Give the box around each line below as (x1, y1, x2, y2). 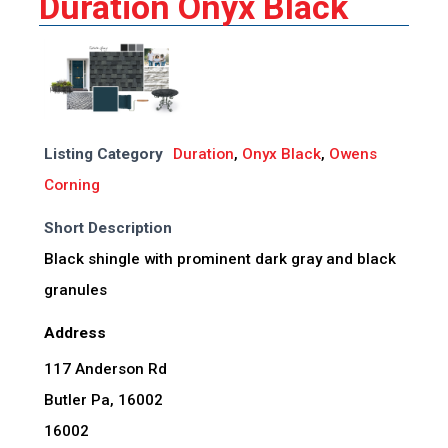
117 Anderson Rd (43, 360, 167, 379)
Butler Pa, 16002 (43, 391, 163, 410)
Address (43, 324, 106, 343)
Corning (43, 176, 100, 195)
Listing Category (43, 145, 163, 164)
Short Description (43, 219, 172, 238)
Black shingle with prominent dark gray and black (43, 250, 396, 269)
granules (43, 281, 107, 300)
